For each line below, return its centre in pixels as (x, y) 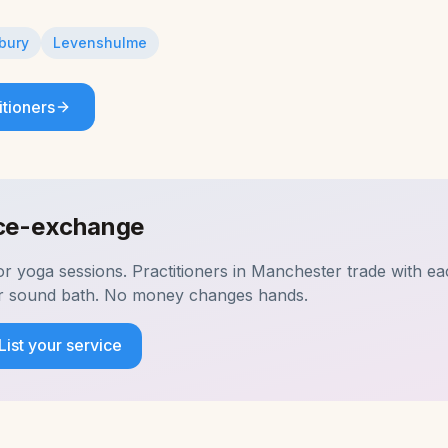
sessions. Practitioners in (152, 271)
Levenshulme (100, 42)
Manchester (296, 271)
